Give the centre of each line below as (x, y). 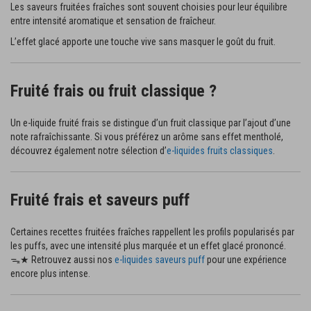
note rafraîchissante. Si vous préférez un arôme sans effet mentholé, (147, 137)
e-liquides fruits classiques (220, 151)
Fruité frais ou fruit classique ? (114, 91)
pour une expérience (246, 260)
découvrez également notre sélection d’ (89, 151)
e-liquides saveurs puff (160, 260)
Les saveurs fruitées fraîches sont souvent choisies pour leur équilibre (149, 7)
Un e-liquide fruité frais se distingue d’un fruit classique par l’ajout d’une (151, 123)
